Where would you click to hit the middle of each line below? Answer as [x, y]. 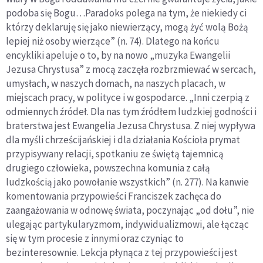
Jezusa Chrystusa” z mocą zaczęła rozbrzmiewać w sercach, [131, 70]
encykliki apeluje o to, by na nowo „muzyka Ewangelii [118, 55]
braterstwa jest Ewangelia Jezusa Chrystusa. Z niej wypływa [131, 126]
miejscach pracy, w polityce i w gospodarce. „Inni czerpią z [128, 98]
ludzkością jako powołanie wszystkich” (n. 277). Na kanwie [127, 182]
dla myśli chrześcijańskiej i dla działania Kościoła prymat [123, 140]
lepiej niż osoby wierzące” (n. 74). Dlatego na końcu [113, 41]
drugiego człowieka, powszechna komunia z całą [108, 168]
